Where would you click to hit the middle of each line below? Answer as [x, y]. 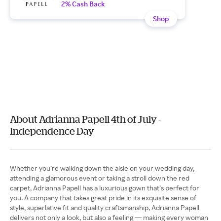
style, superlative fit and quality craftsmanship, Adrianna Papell [105, 207]
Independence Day [52, 131]
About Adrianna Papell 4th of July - [85, 119]
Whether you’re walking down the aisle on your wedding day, [102, 168]
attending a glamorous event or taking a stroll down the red [100, 178]
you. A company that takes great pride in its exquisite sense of [103, 198]
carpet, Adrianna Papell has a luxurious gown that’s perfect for [105, 188]
